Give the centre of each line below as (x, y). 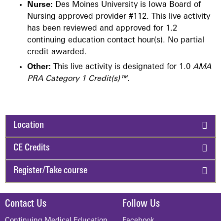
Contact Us (26, 204)
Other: (40, 67)
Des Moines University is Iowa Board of (127, 5)
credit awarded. (57, 53)
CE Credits (32, 148)
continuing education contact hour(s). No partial (116, 41)
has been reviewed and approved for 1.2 (102, 29)
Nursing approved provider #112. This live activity (119, 17)
